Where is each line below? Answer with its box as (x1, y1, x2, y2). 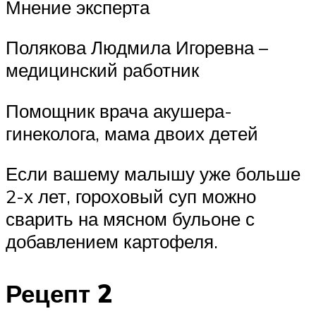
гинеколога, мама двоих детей (6, 121, 258, 145)
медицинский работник (6, 59, 199, 82)
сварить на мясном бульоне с (6, 207, 255, 231)
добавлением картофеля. (6, 230, 218, 253)
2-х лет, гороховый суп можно (6, 185, 256, 208)
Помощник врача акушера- (6, 99, 232, 122)
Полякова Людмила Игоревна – (6, 36, 268, 59)
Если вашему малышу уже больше (6, 162, 300, 186)
